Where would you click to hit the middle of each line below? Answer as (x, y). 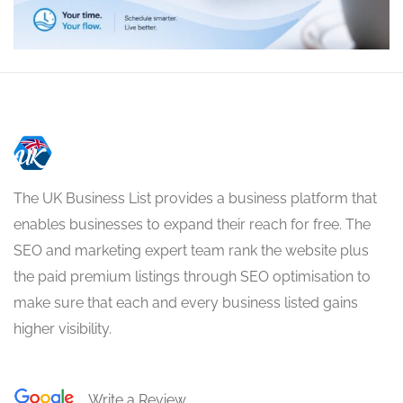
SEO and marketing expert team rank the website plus (191, 251)
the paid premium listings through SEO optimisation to (192, 277)
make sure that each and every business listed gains (186, 303)
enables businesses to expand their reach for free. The (192, 225)
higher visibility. (63, 329)
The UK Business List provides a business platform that (195, 199)
